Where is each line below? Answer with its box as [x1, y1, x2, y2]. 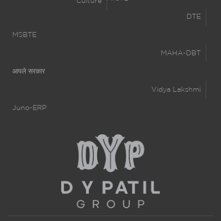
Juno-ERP [12, 105, 46, 111]
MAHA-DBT [161, 50, 201, 56]
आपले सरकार [12, 68, 45, 74]
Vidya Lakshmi [151, 86, 201, 93]
